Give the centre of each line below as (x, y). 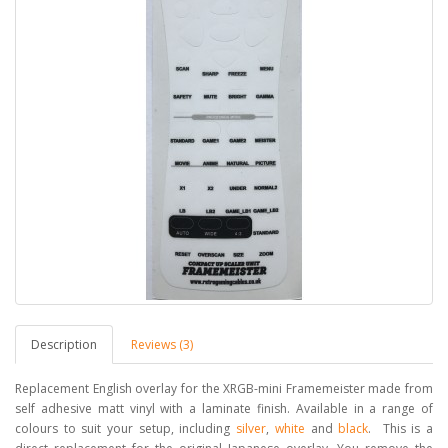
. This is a (401, 428)
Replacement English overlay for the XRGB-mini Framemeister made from (224, 388)
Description (64, 344)
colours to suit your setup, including (126, 428)
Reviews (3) (162, 344)
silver (251, 428)
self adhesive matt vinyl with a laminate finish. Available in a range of (224, 408)
